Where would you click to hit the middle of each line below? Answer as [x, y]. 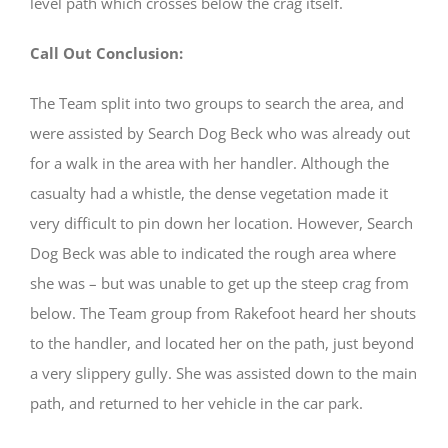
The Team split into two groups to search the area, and [217, 102]
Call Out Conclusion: [106, 52]
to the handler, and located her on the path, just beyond [222, 342]
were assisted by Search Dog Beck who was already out [220, 132]
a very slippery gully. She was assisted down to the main [223, 372]
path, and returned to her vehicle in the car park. [196, 402]
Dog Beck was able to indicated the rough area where [213, 252]
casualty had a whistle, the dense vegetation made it [209, 192]
